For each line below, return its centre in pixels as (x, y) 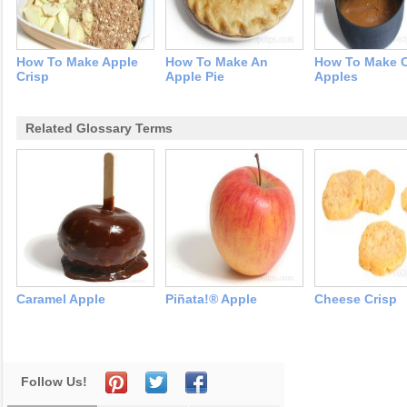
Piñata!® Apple (211, 299)
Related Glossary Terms (99, 129)
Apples (336, 77)
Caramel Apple (61, 299)
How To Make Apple (77, 62)
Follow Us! (54, 382)
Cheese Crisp (356, 299)
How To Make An (217, 62)
